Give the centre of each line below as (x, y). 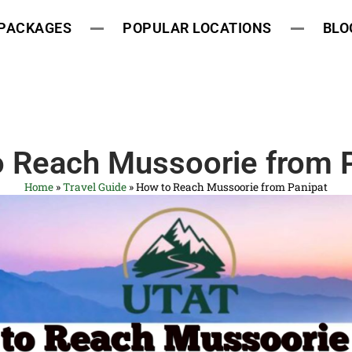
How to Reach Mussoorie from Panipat (232, 187)
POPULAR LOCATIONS (197, 28)
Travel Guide (95, 187)
